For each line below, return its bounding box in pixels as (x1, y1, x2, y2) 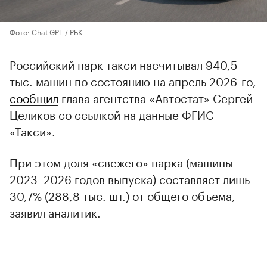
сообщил (10, 88, 58, 107)
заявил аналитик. (10, 203, 101, 221)
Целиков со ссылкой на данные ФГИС (10, 105, 214, 123)
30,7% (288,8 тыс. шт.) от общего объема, (10, 186, 235, 204)
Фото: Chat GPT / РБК (10, 26, 82, 38)
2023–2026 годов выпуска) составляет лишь (10, 169, 250, 188)
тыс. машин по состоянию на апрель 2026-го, (10, 72, 256, 90)
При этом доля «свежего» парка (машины (10, 153, 233, 171)
